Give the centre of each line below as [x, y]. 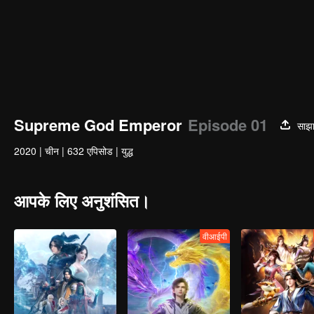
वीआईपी [215, 236]
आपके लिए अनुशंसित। [82, 200]
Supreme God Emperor [98, 125]
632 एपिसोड [90, 151]
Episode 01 [228, 125]
